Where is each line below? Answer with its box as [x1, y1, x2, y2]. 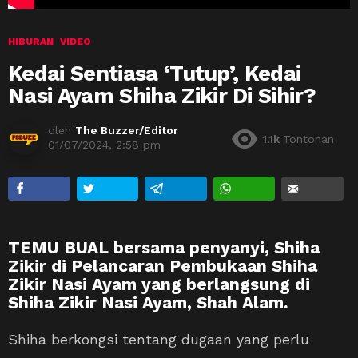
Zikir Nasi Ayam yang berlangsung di [8, 273, 310, 294]
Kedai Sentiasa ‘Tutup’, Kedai [8, 60, 301, 86]
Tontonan [283, 133, 334, 146]
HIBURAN [8, 35, 54, 47]
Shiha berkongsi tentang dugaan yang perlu [8, 330, 309, 348]
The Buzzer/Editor [75, 123, 178, 137]
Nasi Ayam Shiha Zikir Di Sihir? [8, 82, 316, 109]
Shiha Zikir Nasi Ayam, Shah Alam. [8, 292, 288, 312]
